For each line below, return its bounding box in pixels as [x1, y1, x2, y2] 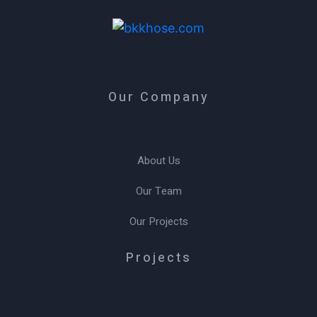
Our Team [135, 183, 182, 199]
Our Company [108, 87, 209, 107]
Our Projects [129, 213, 188, 229]
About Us [137, 152, 180, 168]
